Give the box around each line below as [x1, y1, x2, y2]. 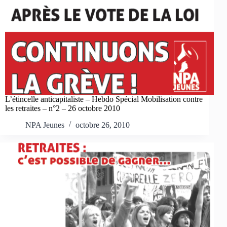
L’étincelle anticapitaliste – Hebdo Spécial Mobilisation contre [5, 95, 203, 104]
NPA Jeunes [25, 120, 64, 129]
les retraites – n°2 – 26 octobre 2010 [5, 104, 120, 113]
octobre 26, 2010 [75, 120, 130, 129]
